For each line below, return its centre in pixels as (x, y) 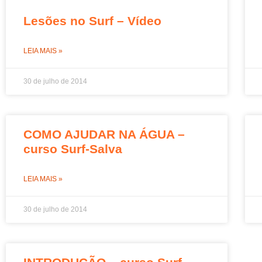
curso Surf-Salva (73, 149)
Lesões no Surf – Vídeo (92, 20)
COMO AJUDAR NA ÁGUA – (104, 134)
